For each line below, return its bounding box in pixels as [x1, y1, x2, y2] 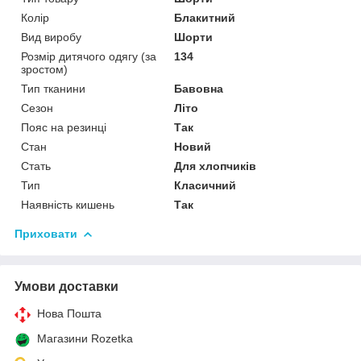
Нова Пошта [37, 306, 102, 320]
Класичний [174, 178, 237, 192]
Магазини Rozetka [37, 331, 133, 345]
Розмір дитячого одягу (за [21, 49, 156, 63]
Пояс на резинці [21, 120, 106, 134]
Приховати [15, 226, 77, 240]
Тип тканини [21, 81, 85, 95]
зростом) [21, 62, 68, 76]
